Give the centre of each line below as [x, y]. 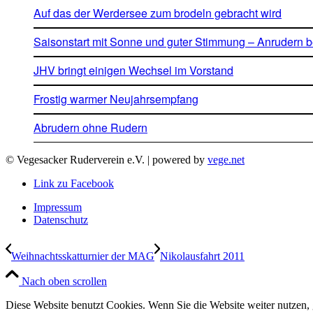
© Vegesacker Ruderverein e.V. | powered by [107, 160]
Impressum [58, 208]
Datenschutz [61, 220]
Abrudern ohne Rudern [90, 128]
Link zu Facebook [74, 184]
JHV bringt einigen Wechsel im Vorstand [133, 71]
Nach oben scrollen [64, 282]
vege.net [226, 160]
